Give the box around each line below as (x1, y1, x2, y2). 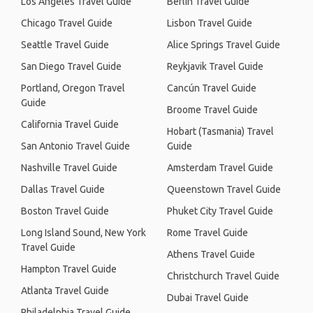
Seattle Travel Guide (21, 39, 109, 50)
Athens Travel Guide (167, 249, 255, 260)
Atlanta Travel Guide (21, 285, 109, 296)
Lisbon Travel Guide (167, 17, 252, 29)
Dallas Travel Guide (21, 184, 105, 195)
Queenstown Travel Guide (167, 184, 281, 195)
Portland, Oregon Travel (21, 82, 125, 94)
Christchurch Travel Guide (167, 270, 279, 282)
